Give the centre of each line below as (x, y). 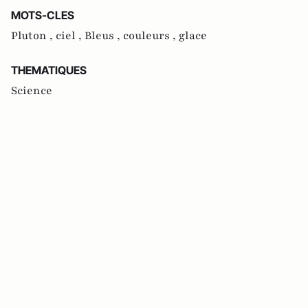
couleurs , (151, 36)
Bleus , (104, 36)
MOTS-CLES (43, 15)
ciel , (70, 36)
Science (32, 91)
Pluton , (33, 36)
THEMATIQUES (49, 70)
